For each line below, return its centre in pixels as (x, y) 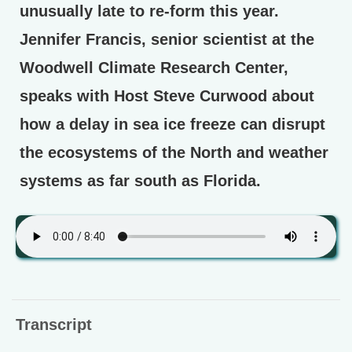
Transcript (54, 324)
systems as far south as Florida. (140, 180)
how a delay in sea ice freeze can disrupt (172, 124)
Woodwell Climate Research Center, (154, 67)
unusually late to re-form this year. (149, 11)
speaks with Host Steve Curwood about (167, 95)
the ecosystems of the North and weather (174, 152)
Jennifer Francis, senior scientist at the (167, 39)
